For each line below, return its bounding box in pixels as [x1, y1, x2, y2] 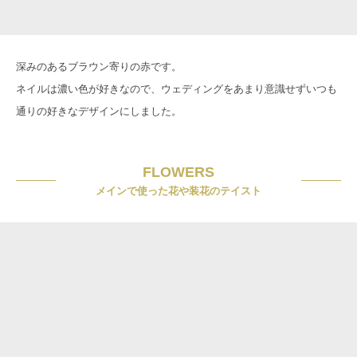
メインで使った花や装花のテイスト [96, 183, 261, 198]
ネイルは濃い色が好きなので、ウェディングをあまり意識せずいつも [16, 81, 337, 96]
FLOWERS [143, 164, 214, 181]
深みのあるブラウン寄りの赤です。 [16, 59, 182, 74]
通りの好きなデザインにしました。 [16, 104, 182, 119]
